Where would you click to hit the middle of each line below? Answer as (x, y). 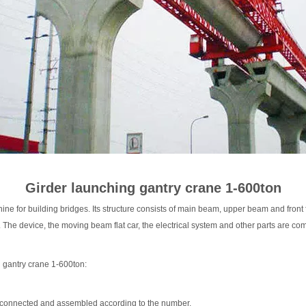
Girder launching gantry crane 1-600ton (153, 188)
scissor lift (158, 37)
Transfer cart (165, 68)
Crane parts (162, 98)
